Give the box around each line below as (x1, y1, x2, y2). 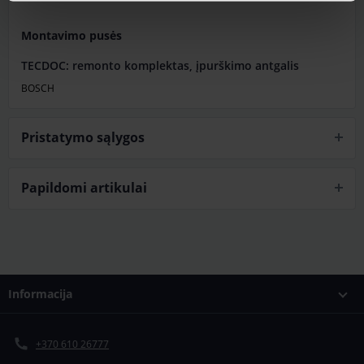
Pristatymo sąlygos (21, 128, 145, 147)
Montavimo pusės (21, 28, 122, 44)
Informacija (8, 286, 72, 302)
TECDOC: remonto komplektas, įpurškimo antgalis (21, 58, 299, 74)
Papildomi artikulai (21, 179, 147, 197)
